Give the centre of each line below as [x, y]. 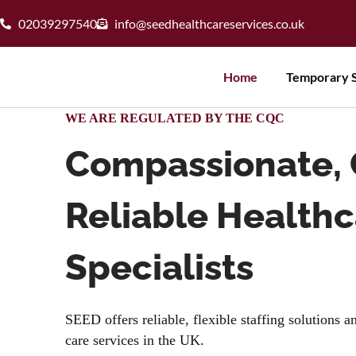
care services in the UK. [135, 341]
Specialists [159, 268]
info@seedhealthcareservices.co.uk [209, 23]
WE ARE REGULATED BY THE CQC [175, 118]
